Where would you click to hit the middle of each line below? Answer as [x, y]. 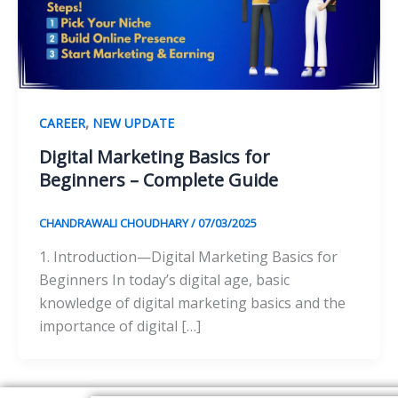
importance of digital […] [120, 326]
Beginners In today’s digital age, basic [164, 279]
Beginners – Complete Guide [159, 180]
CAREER [62, 123]
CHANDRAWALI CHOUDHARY [115, 223]
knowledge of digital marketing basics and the [192, 302]
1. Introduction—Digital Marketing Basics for [188, 256]
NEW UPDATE [133, 123]
